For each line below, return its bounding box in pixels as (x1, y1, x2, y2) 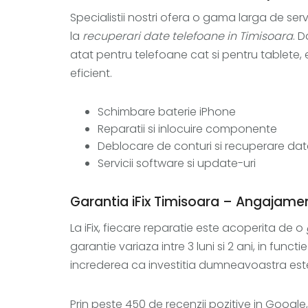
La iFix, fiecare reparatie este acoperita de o (70, 220, 306, 236)
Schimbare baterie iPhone (98, 104, 236, 120)
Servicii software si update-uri (98, 155, 256, 171)
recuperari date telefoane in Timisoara (82, 28, 293, 44)
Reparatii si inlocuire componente (98, 121, 277, 137)
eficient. (70, 65, 112, 81)
